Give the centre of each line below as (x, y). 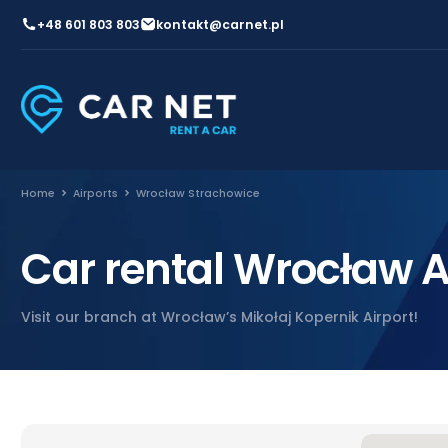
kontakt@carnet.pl (219, 24)
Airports (95, 193)
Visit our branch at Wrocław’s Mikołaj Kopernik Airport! (219, 316)
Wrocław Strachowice (198, 193)
